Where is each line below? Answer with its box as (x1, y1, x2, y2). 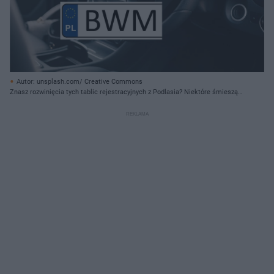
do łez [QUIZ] (10, 98, 48, 106)
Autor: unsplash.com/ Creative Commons (17, 77, 143, 86)
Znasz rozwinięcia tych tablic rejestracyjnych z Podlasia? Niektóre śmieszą (10, 87, 238, 96)
